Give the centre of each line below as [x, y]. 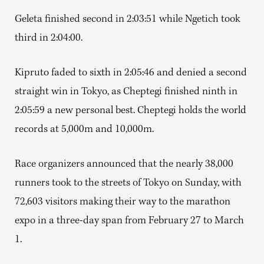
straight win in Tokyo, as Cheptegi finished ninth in [126, 92]
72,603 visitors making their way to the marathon [123, 202]
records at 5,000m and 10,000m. [84, 130]
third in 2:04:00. [49, 39]
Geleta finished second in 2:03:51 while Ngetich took [128, 20]
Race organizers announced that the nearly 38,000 [124, 165]
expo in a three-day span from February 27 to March [129, 221]
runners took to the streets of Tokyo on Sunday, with [128, 184]
